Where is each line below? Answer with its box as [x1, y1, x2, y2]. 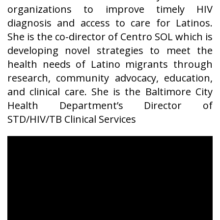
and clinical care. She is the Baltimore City [7, 85, 213, 99]
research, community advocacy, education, [7, 71, 213, 85]
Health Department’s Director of [7, 99, 213, 112]
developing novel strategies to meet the [7, 44, 213, 57]
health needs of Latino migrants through [7, 57, 213, 71]
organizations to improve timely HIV [7, 2, 213, 16]
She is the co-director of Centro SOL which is [7, 30, 213, 44]
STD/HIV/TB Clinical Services [7, 112, 136, 126]
